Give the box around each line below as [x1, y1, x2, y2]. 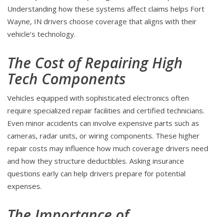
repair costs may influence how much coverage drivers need [7, 143, 208, 154]
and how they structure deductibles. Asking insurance [7, 156, 184, 166]
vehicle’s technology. [7, 29, 76, 39]
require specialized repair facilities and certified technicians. [7, 106, 204, 116]
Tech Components [7, 69, 126, 89]
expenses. [7, 181, 42, 191]
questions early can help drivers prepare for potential [7, 169, 186, 179]
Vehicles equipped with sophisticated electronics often [7, 93, 189, 103]
